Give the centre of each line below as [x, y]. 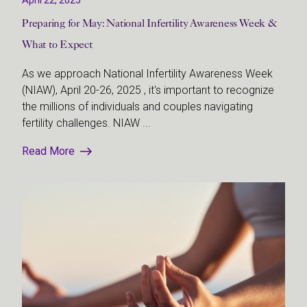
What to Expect [57, 44]
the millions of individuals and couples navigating [137, 106]
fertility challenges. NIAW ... [86, 123]
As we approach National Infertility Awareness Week [147, 73]
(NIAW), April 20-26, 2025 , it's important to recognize [148, 90]
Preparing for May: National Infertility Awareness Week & [149, 23]
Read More [48, 151]
